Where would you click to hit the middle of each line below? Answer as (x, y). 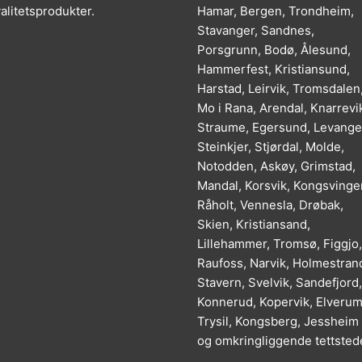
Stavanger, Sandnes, (256, 31)
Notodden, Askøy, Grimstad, (276, 166)
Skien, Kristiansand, (254, 225)
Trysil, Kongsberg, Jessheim (278, 322)
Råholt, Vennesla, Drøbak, (270, 205)
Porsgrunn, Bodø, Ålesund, (274, 50)
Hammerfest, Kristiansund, (274, 69)
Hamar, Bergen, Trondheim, (276, 11)
